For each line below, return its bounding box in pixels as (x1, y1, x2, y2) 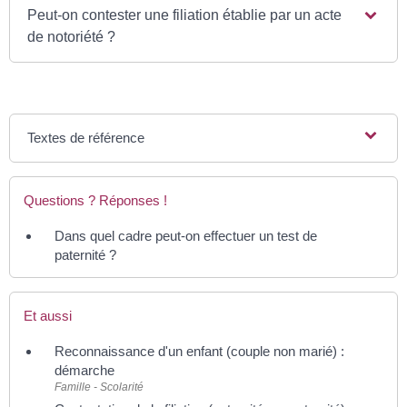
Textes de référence (27, 129, 145, 145)
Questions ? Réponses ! (24, 192, 167, 208)
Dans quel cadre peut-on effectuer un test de (55, 227, 317, 243)
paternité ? (55, 246, 116, 263)
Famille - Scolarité (55, 381, 144, 394)
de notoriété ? (27, 28, 116, 45)
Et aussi (24, 308, 72, 324)
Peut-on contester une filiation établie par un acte (27, 6, 342, 23)
